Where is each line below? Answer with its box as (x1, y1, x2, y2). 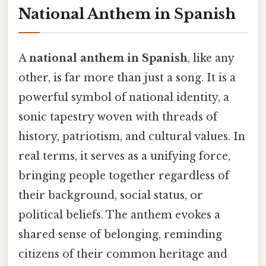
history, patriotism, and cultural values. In (18, 130, 245, 144)
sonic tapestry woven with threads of (18, 110, 217, 124)
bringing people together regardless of (18, 169, 229, 183)
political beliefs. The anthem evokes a (18, 208, 220, 222)
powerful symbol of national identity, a (18, 91, 229, 104)
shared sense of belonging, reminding (18, 228, 222, 242)
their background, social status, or (18, 189, 203, 202)
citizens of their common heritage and (18, 248, 227, 261)
